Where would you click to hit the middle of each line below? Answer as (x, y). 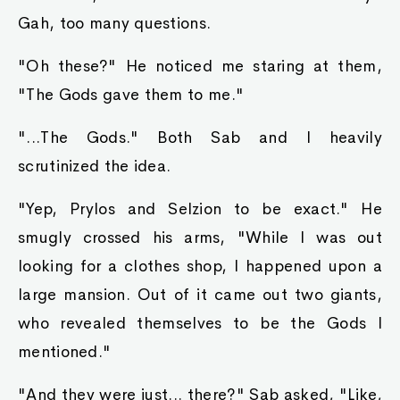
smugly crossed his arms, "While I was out (200, 237)
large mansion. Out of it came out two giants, (200, 295)
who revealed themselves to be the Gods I (200, 323)
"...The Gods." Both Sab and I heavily (200, 137)
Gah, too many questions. (115, 23)
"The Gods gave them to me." (131, 95)
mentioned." (65, 352)
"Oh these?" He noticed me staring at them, (200, 66)
